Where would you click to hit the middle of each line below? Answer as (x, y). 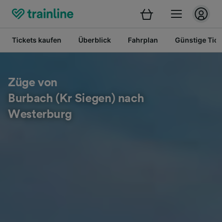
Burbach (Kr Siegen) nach (76, 99)
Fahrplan (143, 40)
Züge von (33, 83)
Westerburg (40, 114)
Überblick (95, 40)
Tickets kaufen (37, 40)
